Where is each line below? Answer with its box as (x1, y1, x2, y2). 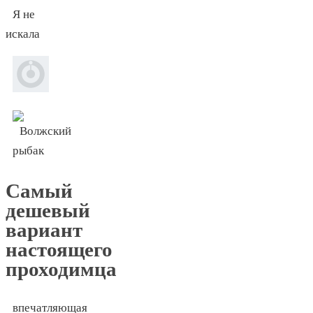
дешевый (6, 198, 90, 221)
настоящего (6, 238, 112, 261)
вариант (6, 218, 82, 241)
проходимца (6, 257, 117, 280)
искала (6, 27, 40, 41)
